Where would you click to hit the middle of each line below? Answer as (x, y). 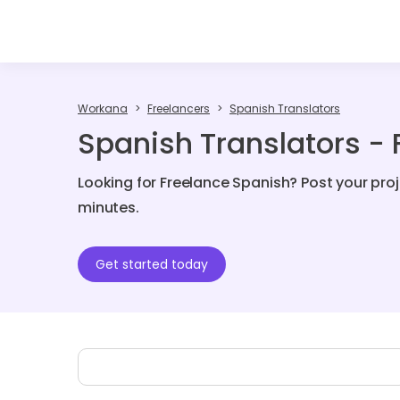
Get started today (152, 264)
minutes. (108, 207)
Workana (103, 108)
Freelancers (179, 108)
